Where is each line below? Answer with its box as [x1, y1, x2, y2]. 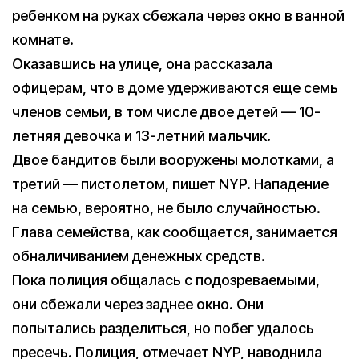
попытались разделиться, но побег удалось [12, 320, 314, 337]
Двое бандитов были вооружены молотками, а [12, 151, 334, 169]
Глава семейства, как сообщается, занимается [12, 224, 337, 241]
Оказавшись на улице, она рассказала [12, 55, 272, 73]
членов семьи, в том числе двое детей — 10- [12, 103, 321, 121]
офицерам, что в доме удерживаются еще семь [12, 79, 338, 97]
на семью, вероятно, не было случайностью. [12, 200, 321, 217]
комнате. [12, 31, 74, 49]
